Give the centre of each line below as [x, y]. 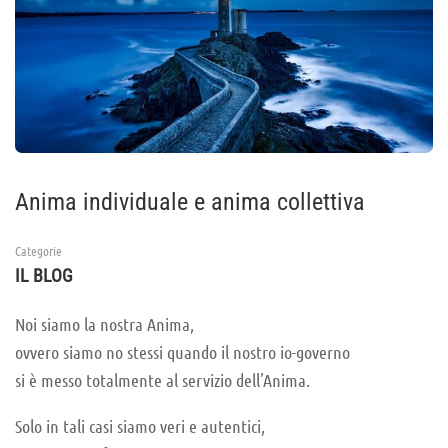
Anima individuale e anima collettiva [190, 202]
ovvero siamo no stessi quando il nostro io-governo [182, 352]
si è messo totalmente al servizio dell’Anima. [162, 380]
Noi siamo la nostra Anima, [104, 324]
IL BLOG [44, 276]
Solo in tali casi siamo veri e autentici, [140, 426]
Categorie [38, 251]
